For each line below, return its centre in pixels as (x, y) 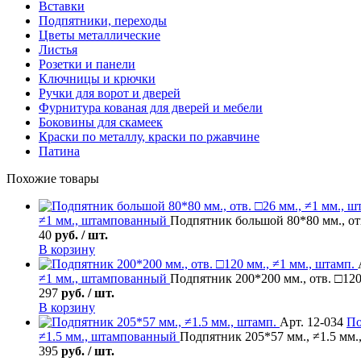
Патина (59, 151)
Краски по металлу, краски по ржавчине (149, 136)
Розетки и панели (87, 64)
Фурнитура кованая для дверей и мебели (151, 107)
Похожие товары (53, 178)
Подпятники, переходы (103, 20)
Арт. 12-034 (311, 322)
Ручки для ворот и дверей (110, 93)
